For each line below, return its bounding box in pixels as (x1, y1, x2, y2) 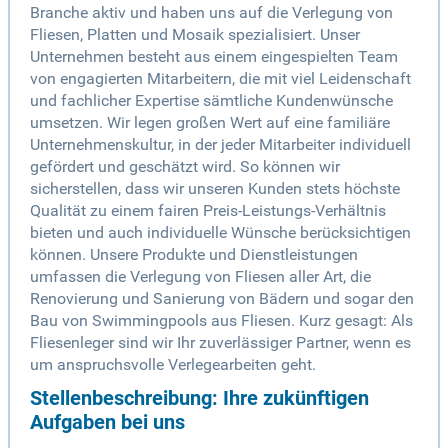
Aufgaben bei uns (30, 410, 185, 435)
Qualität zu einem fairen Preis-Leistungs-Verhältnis (30, 201, 386, 221)
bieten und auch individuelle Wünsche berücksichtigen (30, 223, 411, 243)
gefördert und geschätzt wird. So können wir (30, 157, 340, 177)
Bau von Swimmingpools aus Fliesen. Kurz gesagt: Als (30, 311, 413, 331)
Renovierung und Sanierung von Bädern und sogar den (30, 289, 414, 309)
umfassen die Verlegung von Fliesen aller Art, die (30, 267, 371, 287)
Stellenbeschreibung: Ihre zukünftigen (30, 386, 369, 411)
